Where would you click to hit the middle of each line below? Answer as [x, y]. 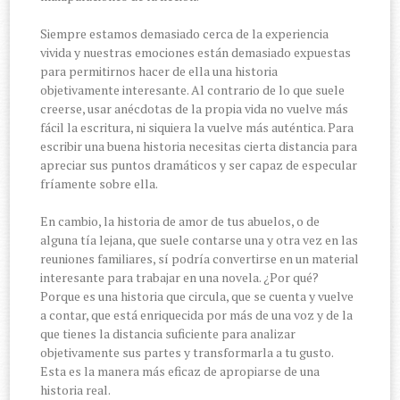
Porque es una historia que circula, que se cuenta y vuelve [197, 296]
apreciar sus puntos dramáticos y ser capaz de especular [199, 164]
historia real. [76, 389]
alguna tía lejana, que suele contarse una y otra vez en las [200, 239]
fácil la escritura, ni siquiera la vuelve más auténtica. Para [197, 127]
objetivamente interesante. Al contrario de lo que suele [193, 89]
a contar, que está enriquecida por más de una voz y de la [197, 314]
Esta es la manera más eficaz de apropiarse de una [180, 371]
